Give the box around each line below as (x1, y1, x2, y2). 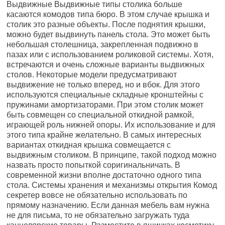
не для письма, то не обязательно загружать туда (7, 211, 190, 219)
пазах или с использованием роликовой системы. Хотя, (7, 50, 214, 59)
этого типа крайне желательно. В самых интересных (7, 131, 202, 139)
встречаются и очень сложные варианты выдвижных (7, 60, 205, 69)
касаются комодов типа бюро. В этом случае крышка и (7, 10, 210, 19)
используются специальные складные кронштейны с (7, 90, 204, 99)
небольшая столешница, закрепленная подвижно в (7, 40, 199, 49)
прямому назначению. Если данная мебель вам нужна (7, 201, 210, 209)
